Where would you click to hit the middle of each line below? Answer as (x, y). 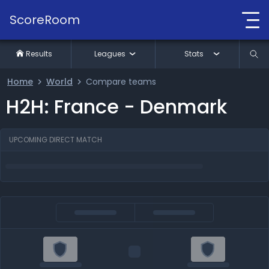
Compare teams (121, 82)
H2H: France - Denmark (116, 107)
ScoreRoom (45, 20)
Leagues (110, 54)
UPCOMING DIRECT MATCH (56, 140)
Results (39, 54)
